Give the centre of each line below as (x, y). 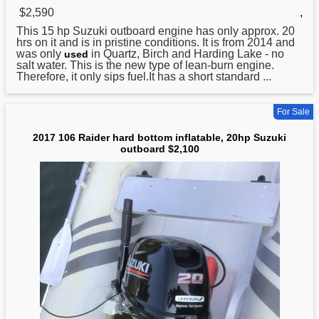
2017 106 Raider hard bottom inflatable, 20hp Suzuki (159, 137)
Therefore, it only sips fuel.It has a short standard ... (144, 77)
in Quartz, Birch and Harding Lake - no (186, 54)
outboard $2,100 (159, 149)
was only (40, 54)
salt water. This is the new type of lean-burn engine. (145, 65)
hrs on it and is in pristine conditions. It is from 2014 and (156, 42)
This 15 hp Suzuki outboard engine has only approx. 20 (156, 31)
